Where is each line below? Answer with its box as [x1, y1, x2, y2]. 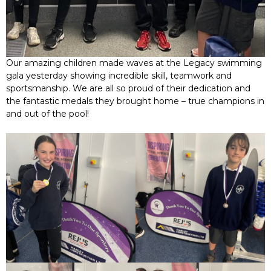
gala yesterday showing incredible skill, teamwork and [6, 70, 232, 82]
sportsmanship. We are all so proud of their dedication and [6, 83, 250, 94]
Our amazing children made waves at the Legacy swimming [6, 57, 262, 69]
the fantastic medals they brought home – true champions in [6, 96, 264, 107]
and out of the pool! [6, 108, 89, 120]
